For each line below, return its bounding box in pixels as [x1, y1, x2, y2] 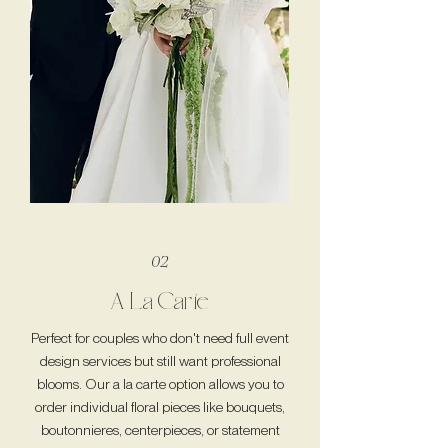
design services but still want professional [39, 353, 281, 369]
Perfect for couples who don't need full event [31, 330, 289, 346]
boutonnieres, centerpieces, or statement [40, 422, 280, 438]
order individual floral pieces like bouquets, [35, 399, 285, 415]
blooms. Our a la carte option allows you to [36, 376, 284, 392]
